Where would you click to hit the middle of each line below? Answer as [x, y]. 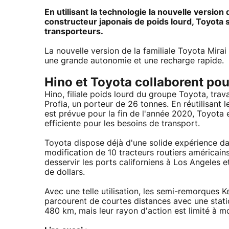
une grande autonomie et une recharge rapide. [134, 61]
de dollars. [65, 173]
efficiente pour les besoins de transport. [122, 124]
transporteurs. [74, 32]
